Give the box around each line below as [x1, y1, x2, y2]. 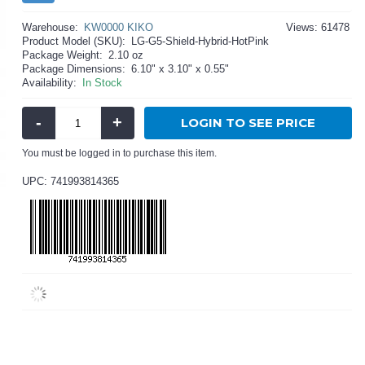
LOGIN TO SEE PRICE [180, 115, 315, 130]
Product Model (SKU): [22, 35, 126, 47]
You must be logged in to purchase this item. [22, 147, 218, 159]
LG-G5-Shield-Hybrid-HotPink [131, 35, 270, 47]
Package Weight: [22, 49, 103, 61]
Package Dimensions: [22, 63, 126, 75]
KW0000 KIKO [84, 21, 154, 33]
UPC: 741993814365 [22, 175, 120, 187]
